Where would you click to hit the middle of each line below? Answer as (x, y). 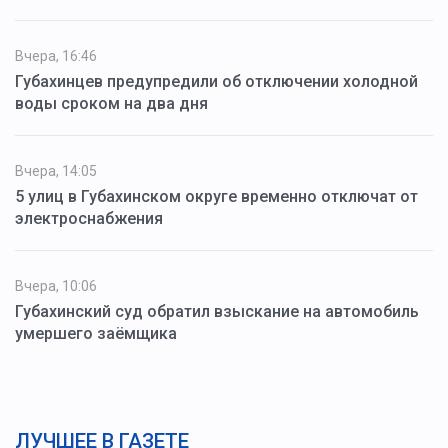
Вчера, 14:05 (56, 171)
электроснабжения (89, 219)
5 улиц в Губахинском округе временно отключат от (216, 197)
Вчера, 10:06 (56, 286)
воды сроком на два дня (111, 104)
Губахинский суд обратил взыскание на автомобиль (217, 312)
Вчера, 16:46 (56, 56)
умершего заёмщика (96, 334)
